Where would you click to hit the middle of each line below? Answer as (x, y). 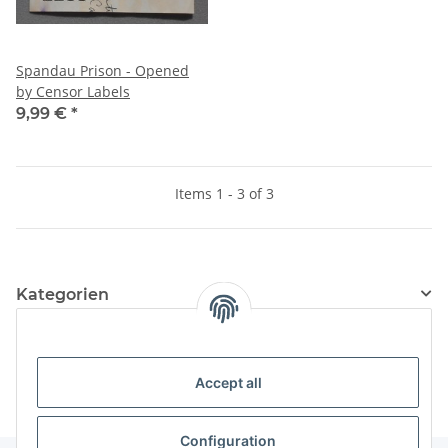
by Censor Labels (73, 91)
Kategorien (62, 294)
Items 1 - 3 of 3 (224, 193)
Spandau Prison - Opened (102, 70)
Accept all (228, 383)
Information (65, 346)
